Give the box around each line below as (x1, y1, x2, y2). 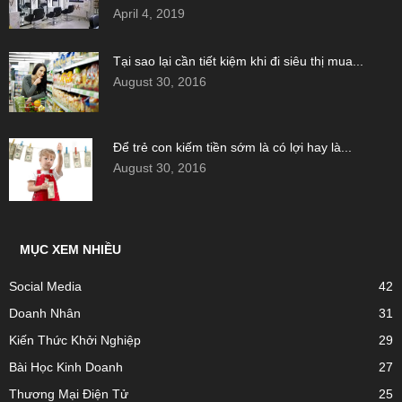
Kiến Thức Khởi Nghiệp (9, 333, 141, 347)
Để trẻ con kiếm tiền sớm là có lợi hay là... (113, 140, 352, 154)
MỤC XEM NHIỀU (20, 242, 121, 257)
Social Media (9, 279, 82, 293)
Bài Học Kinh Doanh (9, 360, 123, 374)
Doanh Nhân (9, 306, 81, 320)
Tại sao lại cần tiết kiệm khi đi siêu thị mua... (113, 54, 363, 68)
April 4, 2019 (113, 6, 185, 21)
